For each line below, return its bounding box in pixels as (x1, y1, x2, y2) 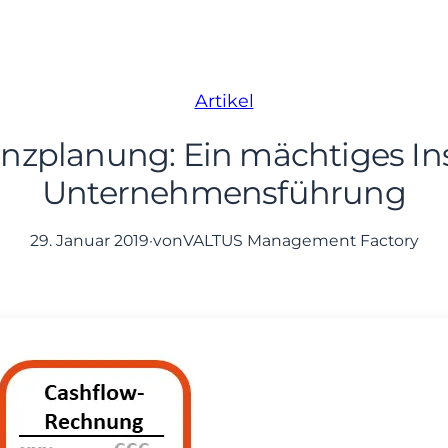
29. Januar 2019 (29, 230, 149, 250)
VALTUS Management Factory (182, 230, 419, 250)
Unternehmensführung (42, 173, 406, 213)
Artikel (194, 89, 254, 111)
